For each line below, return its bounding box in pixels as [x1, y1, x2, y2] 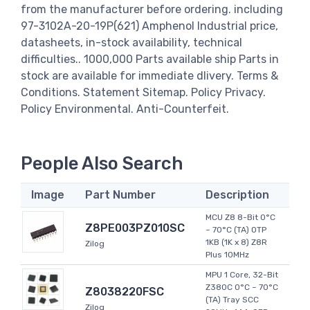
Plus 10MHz [206, 250, 249, 260]
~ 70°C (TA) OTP [206, 225, 266, 235]
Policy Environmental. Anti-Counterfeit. [21, 102, 229, 116]
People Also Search [21, 153, 183, 174]
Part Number [85, 188, 156, 202]
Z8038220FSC [85, 285, 164, 299]
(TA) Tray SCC [206, 295, 259, 305]
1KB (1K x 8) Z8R [206, 237, 267, 248]
